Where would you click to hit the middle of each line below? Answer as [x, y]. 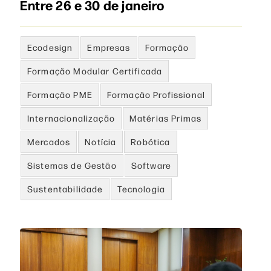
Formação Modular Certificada [95, 71]
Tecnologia [141, 189]
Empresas [109, 47]
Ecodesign [50, 47]
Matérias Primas [165, 118]
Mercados [49, 142]
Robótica [151, 142]
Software [151, 165]
